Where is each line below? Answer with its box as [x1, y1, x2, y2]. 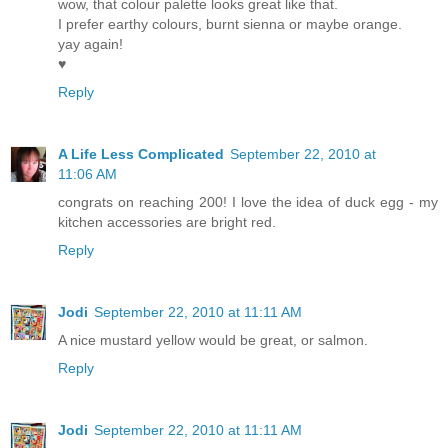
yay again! [58, 35, 123, 52]
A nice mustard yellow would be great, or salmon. [58, 331, 368, 348]
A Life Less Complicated [58, 145, 224, 162]
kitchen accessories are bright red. [58, 213, 276, 230]
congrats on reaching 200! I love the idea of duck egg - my [58, 193, 438, 210]
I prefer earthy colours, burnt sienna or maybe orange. [58, 15, 402, 32]
